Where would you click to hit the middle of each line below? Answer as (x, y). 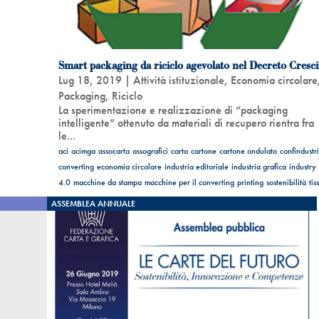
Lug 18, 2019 (90, 80)
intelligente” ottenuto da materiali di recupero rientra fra (186, 123)
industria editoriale (196, 167)
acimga (83, 151)
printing (250, 183)
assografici (150, 151)
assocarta (114, 151)
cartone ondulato (248, 151)
